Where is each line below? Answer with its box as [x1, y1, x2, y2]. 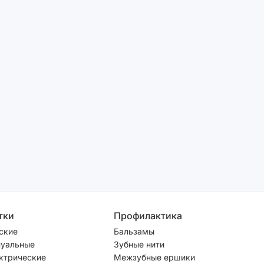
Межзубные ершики [114, 252, 195, 262]
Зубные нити [114, 239, 164, 249]
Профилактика [114, 209, 182, 222]
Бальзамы [114, 226, 154, 236]
